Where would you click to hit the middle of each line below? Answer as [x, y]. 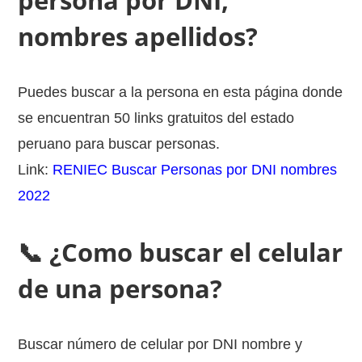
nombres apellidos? [138, 36]
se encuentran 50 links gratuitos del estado [156, 118]
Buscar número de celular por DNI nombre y [160, 344]
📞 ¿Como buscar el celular [181, 252]
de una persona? [120, 288]
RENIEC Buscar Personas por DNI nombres [195, 170]
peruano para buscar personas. [119, 144]
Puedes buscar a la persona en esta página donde [181, 92]
